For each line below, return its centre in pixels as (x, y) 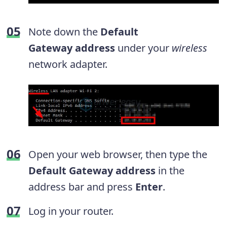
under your (143, 48)
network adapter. (68, 64)
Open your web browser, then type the (118, 154)
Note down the (64, 31)
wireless (190, 48)
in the (170, 171)
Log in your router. (71, 211)
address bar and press (82, 187)
